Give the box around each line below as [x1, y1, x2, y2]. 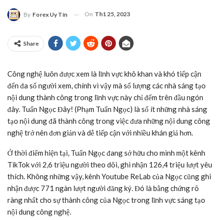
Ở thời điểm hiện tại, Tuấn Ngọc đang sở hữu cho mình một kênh [7, 148, 205, 158]
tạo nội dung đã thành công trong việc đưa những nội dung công [7, 116, 210, 126]
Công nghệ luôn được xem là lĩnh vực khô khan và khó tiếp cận [7, 69, 201, 79]
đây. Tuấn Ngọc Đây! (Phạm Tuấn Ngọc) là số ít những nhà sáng [7, 105, 207, 114]
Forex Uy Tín [32, 11, 67, 19]
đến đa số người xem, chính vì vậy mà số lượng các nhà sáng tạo [7, 81, 206, 90]
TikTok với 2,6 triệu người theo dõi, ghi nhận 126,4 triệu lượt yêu [7, 160, 212, 169]
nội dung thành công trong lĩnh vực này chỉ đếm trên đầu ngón [7, 93, 203, 102]
